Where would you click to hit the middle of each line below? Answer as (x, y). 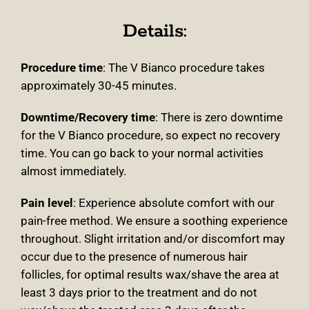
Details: (154, 32)
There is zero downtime (222, 118)
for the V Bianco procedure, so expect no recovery (150, 136)
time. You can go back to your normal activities (142, 153)
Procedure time (62, 68)
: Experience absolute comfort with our (174, 203)
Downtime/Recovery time (88, 118)
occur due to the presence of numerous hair (134, 257)
